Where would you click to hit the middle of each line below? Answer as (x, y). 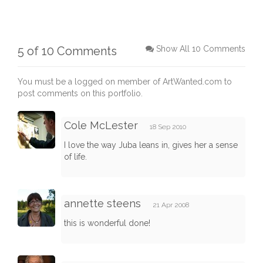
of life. (75, 157)
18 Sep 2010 (168, 127)
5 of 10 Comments (67, 51)
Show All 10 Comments (201, 49)
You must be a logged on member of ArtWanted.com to (125, 82)
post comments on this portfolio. (80, 94)
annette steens (102, 204)
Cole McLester (101, 126)
